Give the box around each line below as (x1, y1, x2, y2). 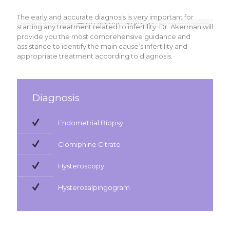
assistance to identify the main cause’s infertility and (17, 42, 187, 50)
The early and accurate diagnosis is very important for (17, 13, 194, 21)
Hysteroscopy (58, 162, 104, 170)
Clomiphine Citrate (58, 140, 121, 148)
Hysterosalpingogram (58, 183, 130, 191)
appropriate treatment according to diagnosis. (17, 52, 172, 60)
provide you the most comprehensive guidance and (17, 32, 190, 41)
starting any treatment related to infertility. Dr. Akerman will (17, 23, 213, 31)
